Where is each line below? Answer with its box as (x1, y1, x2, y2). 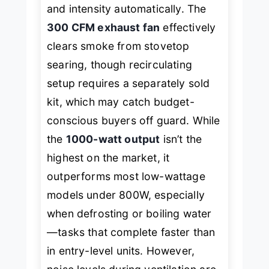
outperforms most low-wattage (47, 169, 205, 183)
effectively (160, 20, 216, 34)
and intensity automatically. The (47, 2, 207, 15)
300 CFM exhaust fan (47, 20, 160, 34)
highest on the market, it (47, 151, 170, 164)
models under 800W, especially (47, 188, 205, 201)
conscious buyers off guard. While (47, 113, 220, 127)
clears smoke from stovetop (47, 39, 190, 52)
